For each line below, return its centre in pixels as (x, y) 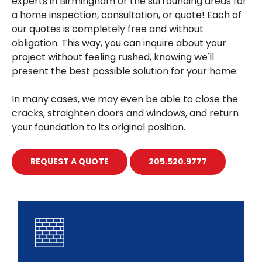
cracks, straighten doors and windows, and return (125, 113)
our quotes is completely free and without (108, 29)
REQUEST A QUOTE (70, 161)
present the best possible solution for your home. (125, 71)
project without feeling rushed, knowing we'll (113, 57)
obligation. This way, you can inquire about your (119, 43)
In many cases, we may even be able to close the (125, 99)
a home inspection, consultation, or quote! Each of (127, 15)
